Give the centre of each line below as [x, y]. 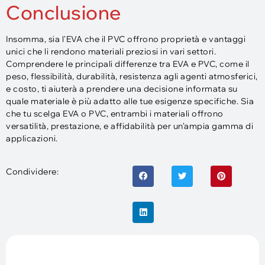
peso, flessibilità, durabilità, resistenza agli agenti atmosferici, [132, 77]
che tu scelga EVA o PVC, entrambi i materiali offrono [115, 114]
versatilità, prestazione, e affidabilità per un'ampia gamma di [130, 126]
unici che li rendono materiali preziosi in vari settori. [111, 52]
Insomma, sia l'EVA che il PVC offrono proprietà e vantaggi [126, 39]
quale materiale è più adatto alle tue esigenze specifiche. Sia [130, 101]
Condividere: [32, 171]
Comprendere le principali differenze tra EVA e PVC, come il [128, 64]
